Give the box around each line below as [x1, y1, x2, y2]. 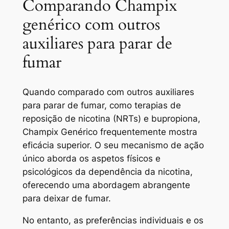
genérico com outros [22, 14, 160, 36]
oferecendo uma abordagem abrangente [22, 179, 190, 190]
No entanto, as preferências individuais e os [22, 215, 203, 225]
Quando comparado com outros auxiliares [22, 86, 194, 97]
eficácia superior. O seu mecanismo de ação [22, 140, 204, 150]
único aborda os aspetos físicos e [22, 153, 161, 164]
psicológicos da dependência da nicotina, [22, 166, 193, 177]
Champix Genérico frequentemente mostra [22, 126, 197, 137]
